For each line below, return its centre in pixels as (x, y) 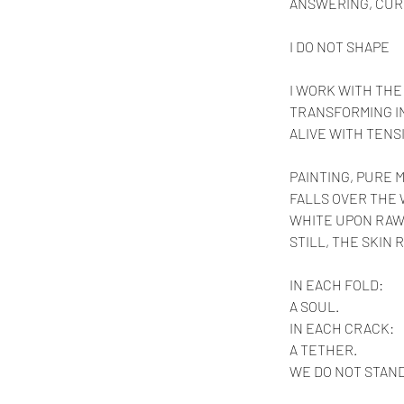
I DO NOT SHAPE (340, 46)
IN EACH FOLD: (336, 285)
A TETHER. (323, 349)
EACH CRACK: (349, 328)
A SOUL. (314, 306)
